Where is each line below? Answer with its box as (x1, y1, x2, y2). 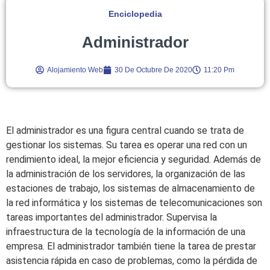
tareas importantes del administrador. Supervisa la (6, 211, 217, 223)
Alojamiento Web (47, 65, 103, 74)
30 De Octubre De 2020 (115, 65, 192, 74)
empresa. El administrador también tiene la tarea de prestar (6, 240, 256, 252)
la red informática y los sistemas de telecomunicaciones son (6, 196, 262, 209)
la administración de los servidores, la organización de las (6, 168, 245, 180)
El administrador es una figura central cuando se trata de (6, 124, 244, 136)
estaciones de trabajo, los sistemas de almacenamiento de (6, 182, 255, 194)
